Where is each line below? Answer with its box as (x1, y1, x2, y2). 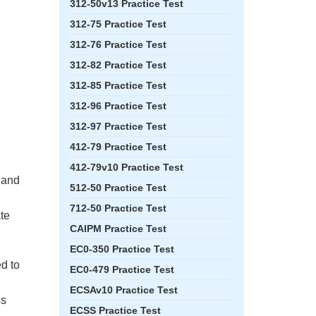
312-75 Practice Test (69, 18, 166, 30)
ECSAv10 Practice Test (69, 284, 178, 296)
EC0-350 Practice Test (69, 243, 174, 255)
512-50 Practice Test (69, 182, 166, 193)
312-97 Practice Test (69, 121, 166, 132)
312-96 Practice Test (69, 100, 166, 111)
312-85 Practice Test (69, 80, 166, 91)
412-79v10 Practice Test (69, 162, 183, 173)
